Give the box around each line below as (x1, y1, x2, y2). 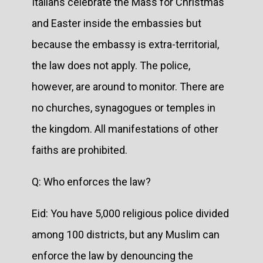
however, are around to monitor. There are (32, 80, 224, 93)
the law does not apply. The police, (32, 59, 190, 72)
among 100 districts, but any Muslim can (32, 228, 220, 241)
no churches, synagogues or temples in (32, 101, 215, 114)
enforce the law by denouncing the (32, 249, 193, 262)
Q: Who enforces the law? (32, 175, 153, 188)
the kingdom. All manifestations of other (32, 122, 218, 135)
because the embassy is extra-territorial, (32, 38, 219, 50)
